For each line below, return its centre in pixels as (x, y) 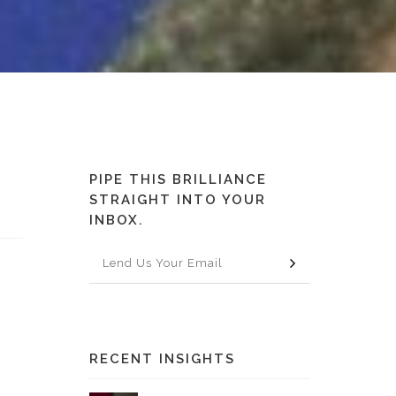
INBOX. (117, 220)
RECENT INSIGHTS (162, 359)
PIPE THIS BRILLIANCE (178, 179)
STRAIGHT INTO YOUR (178, 200)
